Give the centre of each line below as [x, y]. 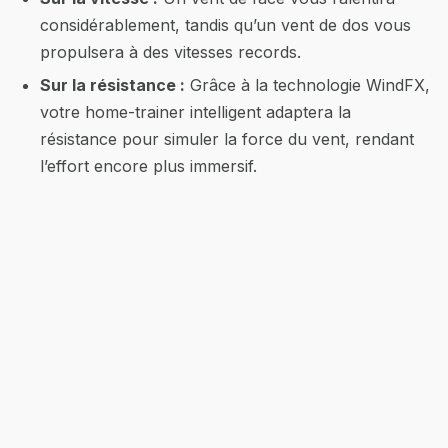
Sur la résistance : [112, 85]
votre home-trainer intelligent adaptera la [195, 112]
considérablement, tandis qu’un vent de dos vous [225, 24]
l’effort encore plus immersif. [148, 166]
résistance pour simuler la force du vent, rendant [227, 139]
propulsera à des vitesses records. [170, 51]
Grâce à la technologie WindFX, [307, 85]
